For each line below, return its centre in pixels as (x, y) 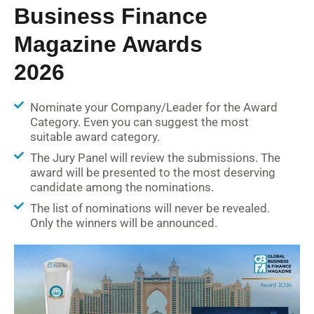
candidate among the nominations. (122, 187)
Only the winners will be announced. (123, 223)
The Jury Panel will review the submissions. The (155, 158)
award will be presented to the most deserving (152, 173)
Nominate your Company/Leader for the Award (153, 108)
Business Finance (111, 16)
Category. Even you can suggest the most (139, 122)
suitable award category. (95, 137)
